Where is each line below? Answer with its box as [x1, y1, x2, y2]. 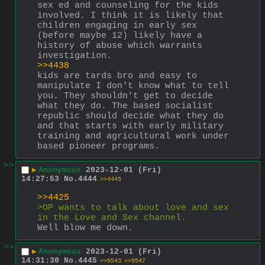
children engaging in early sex [37, 20, 197, 31]
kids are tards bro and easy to [37, 70, 197, 81]
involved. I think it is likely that [37, 10, 224, 21]
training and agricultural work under [37, 131, 229, 141]
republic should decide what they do [37, 111, 224, 121]
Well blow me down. [37, 222, 133, 233]
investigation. [37, 50, 112, 61]
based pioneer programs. [37, 141, 160, 151]
